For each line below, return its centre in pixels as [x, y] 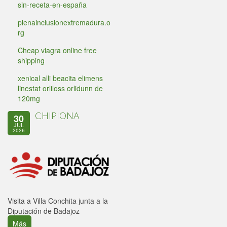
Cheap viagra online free [57, 50]
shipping [31, 60]
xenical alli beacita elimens [60, 78]
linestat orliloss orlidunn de [60, 88]
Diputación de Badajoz [44, 211]
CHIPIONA [57, 116]
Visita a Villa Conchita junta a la [58, 200]
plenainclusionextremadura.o [64, 22]
